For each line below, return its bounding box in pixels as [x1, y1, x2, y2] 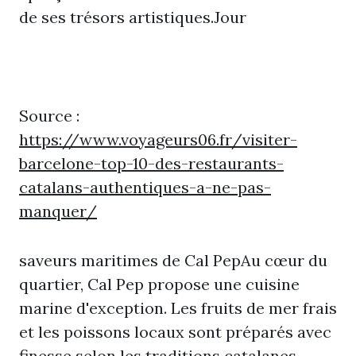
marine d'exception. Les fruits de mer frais [19, 298, 337, 318]
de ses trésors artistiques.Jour [19, 7, 246, 27]
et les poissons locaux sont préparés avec [19, 322, 331, 342]
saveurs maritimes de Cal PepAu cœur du [19, 250, 327, 270]
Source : [19, 106, 79, 126]
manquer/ [19, 201, 97, 221]
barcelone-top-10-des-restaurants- [19, 153, 284, 173]
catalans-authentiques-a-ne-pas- [19, 177, 271, 197]
